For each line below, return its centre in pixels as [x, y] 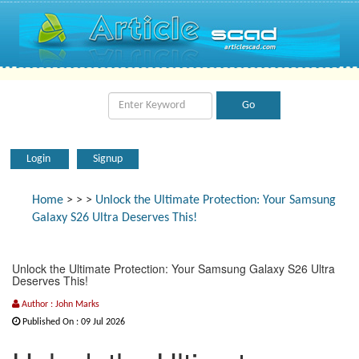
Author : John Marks [59, 305]
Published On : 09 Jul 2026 [73, 322]
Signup [108, 159]
